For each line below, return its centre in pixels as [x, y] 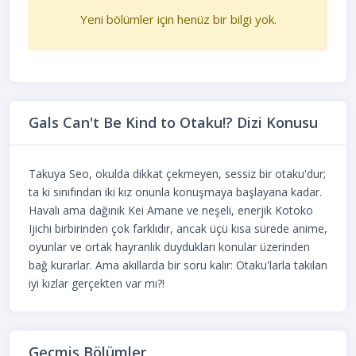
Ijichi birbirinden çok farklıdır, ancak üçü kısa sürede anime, [178, 228]
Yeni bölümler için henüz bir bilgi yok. [178, 19]
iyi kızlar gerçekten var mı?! [97, 283]
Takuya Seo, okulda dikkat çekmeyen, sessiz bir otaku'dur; [177, 173]
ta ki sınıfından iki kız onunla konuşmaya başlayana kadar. [175, 192]
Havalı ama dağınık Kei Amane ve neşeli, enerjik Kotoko [171, 210]
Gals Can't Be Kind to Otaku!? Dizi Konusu [173, 122]
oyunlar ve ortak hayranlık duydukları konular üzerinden [169, 246]
